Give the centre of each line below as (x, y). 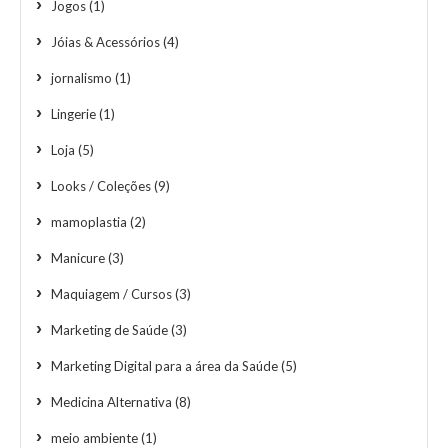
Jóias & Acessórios (105, 41)
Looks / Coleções (101, 185)
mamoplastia (89, 221)
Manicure (78, 257)
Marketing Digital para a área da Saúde (164, 365)
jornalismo (81, 77)
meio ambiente (94, 437)
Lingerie (73, 113)
